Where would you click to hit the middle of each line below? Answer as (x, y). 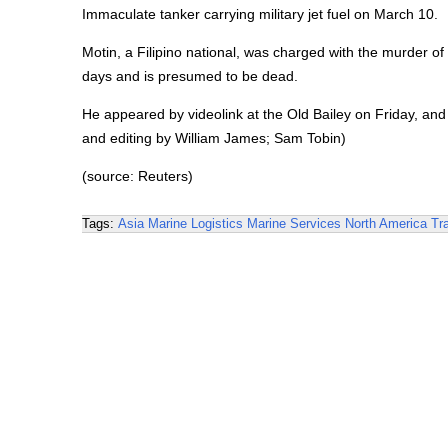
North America (386, 223)
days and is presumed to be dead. (190, 76)
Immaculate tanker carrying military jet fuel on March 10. (260, 14)
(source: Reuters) (137, 176)
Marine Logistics (195, 223)
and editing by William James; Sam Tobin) (214, 138)
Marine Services (294, 223)
